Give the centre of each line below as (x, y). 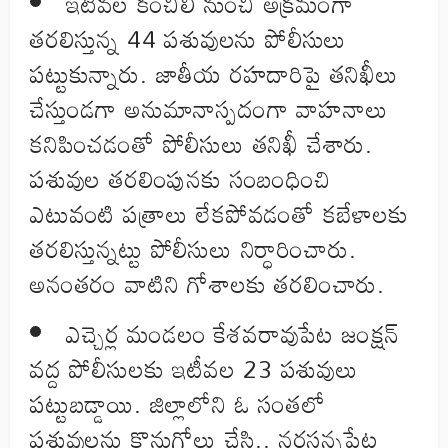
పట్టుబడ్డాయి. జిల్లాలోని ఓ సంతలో (178, 404)
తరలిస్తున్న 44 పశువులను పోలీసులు (189, 39)
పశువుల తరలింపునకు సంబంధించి (181, 179)
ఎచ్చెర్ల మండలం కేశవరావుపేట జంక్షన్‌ (233, 334)
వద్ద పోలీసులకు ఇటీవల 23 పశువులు (194, 369)
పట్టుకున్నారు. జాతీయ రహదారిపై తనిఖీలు (214, 74)
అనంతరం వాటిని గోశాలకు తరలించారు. (207, 284)
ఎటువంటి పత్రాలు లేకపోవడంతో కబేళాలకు (219, 214)
